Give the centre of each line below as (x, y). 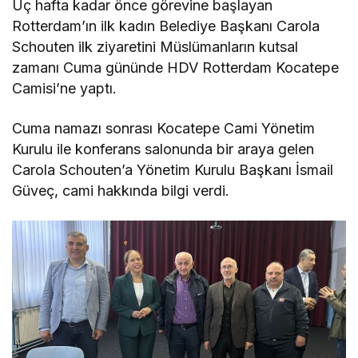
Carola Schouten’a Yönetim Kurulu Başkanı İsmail (173, 169)
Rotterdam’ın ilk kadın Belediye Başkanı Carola (166, 26)
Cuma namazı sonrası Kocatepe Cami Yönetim (164, 128)
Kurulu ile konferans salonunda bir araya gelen (163, 149)
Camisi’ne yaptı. (65, 88)
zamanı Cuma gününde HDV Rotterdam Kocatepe (176, 67)
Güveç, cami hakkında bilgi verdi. (121, 190)
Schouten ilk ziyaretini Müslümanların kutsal (155, 46)
